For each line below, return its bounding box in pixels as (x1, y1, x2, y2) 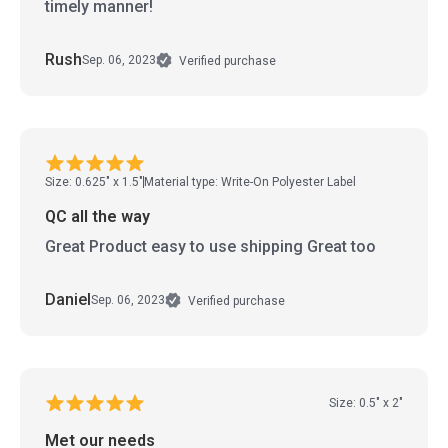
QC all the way (45, 206, 150, 226)
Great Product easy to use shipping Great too (45, 236, 376, 256)
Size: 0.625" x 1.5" (45, 174, 143, 189)
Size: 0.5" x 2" (329, 396, 403, 411)
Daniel (45, 289, 91, 309)
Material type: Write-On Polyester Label (144, 174, 356, 189)
